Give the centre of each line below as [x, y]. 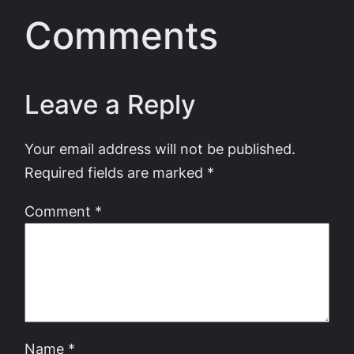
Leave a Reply [110, 105]
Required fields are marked [116, 173]
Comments [121, 36]
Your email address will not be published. [160, 149]
